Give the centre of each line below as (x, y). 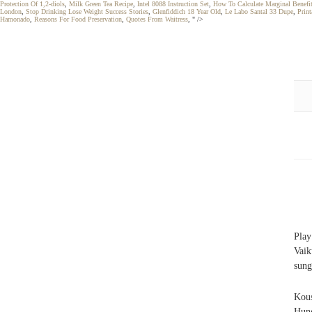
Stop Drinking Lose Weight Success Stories (87, 11)
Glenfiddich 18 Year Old (187, 11)
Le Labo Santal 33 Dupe (259, 11)
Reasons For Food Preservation (78, 19)
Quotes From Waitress (157, 19)
